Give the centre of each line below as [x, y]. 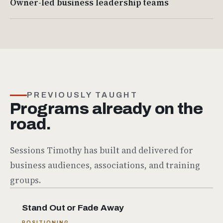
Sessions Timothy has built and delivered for [102, 150]
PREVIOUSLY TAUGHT [82, 95]
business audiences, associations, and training [105, 165]
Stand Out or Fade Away [73, 208]
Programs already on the [107, 109]
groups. [26, 180]
